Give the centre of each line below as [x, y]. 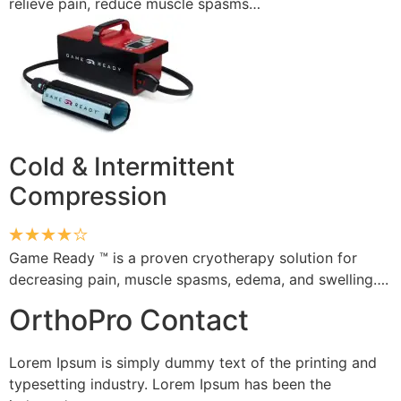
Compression [88, 196]
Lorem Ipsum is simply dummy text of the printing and [193, 362]
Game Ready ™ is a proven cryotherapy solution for [183, 258]
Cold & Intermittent [122, 167]
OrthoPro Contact [129, 320]
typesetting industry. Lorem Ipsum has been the [170, 384]
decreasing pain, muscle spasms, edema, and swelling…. [199, 280]
